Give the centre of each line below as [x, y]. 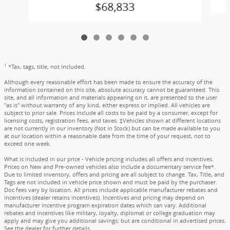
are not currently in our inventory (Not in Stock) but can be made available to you [112, 129]
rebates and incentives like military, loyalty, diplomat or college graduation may [110, 213]
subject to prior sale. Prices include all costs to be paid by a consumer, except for [111, 113]
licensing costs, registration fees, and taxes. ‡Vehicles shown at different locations [112, 121]
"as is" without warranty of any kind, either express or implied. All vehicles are [107, 106]
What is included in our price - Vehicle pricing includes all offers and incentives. [109, 159]
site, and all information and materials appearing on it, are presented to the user [111, 98]
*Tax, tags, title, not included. [47, 67]
